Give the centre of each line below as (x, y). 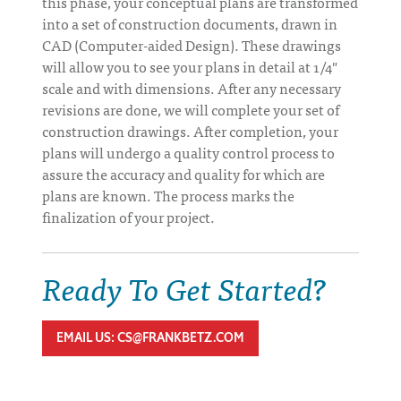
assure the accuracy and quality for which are (183, 173)
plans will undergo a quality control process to (188, 152)
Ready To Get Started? (184, 286)
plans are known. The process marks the (168, 195)
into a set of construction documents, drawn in (190, 23)
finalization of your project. (128, 216)
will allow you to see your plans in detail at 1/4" (190, 66)
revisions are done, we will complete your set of (191, 109)
